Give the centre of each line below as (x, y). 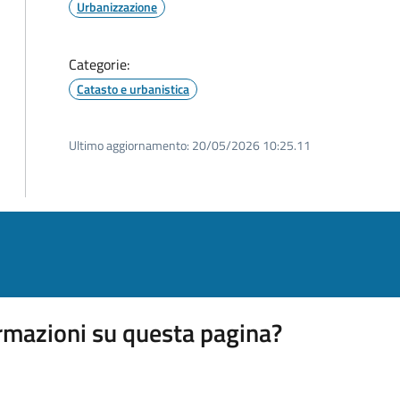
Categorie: (99, 64)
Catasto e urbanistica (133, 89)
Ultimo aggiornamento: (129, 145)
